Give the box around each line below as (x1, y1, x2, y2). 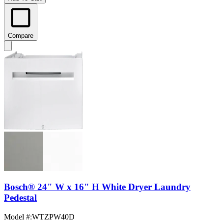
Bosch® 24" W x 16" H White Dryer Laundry (4, 182, 191, 192)
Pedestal (4, 192, 37, 203)
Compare (8, 31, 33, 39)
